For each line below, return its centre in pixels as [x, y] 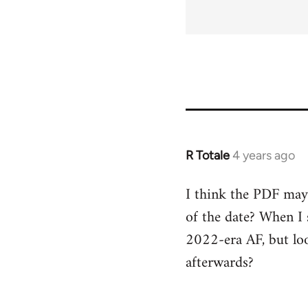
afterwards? [219, 263]
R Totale [207, 156]
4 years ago [263, 156]
